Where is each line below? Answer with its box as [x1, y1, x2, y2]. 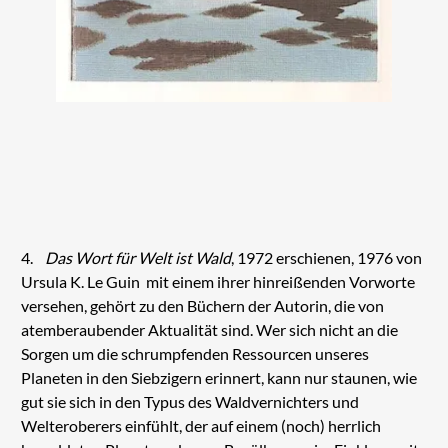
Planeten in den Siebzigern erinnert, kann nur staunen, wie [20, 367, 417, 387]
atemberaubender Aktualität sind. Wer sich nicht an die [20, 319, 398, 339]
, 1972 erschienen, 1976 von [230, 247, 422, 267]
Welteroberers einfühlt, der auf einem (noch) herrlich [20, 415, 381, 435]
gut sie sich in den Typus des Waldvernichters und [20, 391, 359, 411]
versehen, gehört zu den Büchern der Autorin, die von [20, 295, 384, 315]
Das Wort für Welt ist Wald [44, 247, 231, 267]
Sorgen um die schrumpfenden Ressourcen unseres [20, 343, 369, 363]
